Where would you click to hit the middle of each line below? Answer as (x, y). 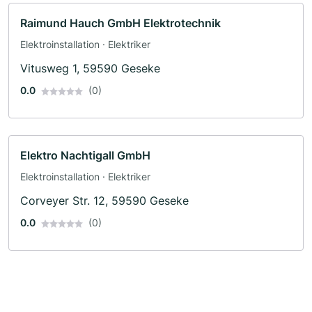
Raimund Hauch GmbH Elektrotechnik (120, 23)
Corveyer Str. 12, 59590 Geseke (104, 200)
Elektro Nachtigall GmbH (85, 155)
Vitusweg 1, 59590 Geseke (90, 68)
